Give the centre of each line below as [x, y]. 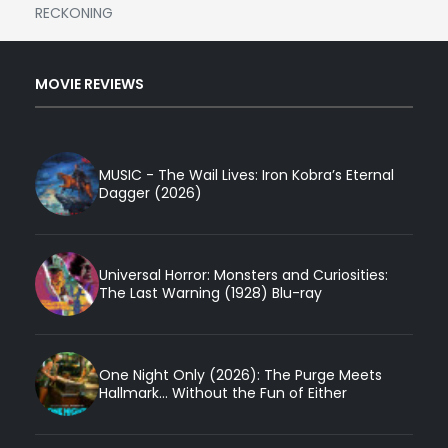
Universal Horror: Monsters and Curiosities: [243, 275]
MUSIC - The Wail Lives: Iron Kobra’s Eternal [246, 175]
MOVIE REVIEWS [89, 84]
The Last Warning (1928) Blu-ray [210, 293]
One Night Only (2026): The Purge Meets [240, 375]
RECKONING [74, 12]
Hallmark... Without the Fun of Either [223, 393]
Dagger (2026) [150, 193]
